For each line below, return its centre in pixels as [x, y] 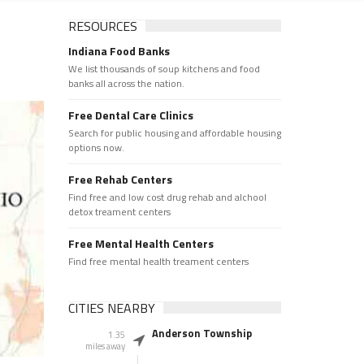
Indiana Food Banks [119, 51]
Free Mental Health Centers [141, 243]
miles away [105, 346]
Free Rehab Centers [120, 179]
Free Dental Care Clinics [130, 115]
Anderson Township [201, 333]
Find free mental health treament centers [158, 261]
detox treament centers [119, 212]
